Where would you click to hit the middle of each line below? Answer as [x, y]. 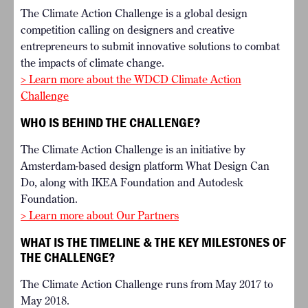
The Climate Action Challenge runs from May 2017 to [147, 284]
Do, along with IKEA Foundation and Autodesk [132, 183]
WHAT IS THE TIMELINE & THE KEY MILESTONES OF [153, 242]
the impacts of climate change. [92, 63]
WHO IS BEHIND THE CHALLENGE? [111, 122]
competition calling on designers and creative [128, 30]
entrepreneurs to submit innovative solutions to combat [150, 46]
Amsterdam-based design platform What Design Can [145, 166]
